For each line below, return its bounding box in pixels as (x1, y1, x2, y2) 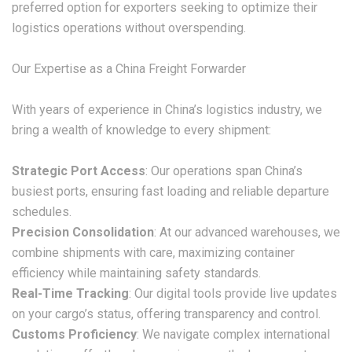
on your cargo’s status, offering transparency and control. (12, 306, 321, 321)
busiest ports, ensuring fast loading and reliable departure (12, 184, 329, 199)
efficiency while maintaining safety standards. (12, 266, 261, 280)
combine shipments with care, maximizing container (12, 245, 295, 260)
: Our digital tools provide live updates (129, 286, 337, 301)
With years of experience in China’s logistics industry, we (12, 102, 322, 117)
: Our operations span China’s (145, 163, 302, 178)
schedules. (12, 204, 71, 219)
